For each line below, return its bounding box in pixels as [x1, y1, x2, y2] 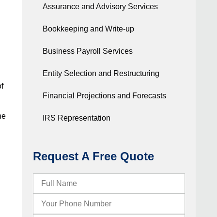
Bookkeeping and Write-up [42, 25, 134, 33]
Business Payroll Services [42, 47, 133, 56]
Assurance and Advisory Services [42, 2, 158, 11]
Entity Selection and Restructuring [42, 69, 159, 78]
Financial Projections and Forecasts [42, 92, 166, 100]
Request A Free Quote [32, 150, 154, 163]
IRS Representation [42, 114, 110, 123]
